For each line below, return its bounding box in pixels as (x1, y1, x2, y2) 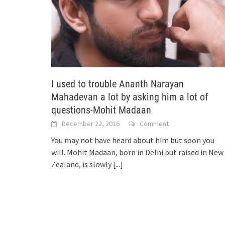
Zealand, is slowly (51, 159, 113, 170)
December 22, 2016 (62, 119, 120, 129)
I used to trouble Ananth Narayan (51, 78, 184, 90)
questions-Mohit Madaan (51, 104, 151, 117)
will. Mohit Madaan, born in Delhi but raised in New (51, 147, 223, 158)
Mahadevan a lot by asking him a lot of (51, 91, 208, 103)
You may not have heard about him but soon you (51, 135, 214, 146)
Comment (140, 119, 169, 129)
